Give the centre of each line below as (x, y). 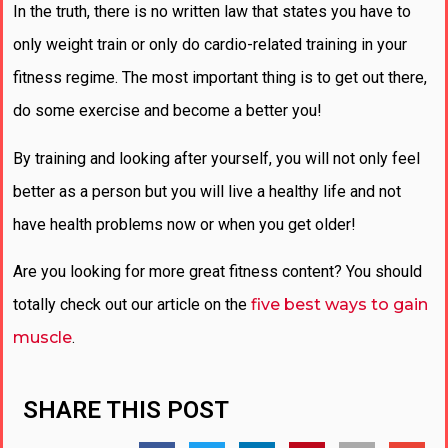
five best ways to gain (339, 304)
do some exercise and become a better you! (169, 111)
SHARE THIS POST (126, 410)
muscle (42, 337)
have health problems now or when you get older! (184, 224)
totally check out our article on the (132, 304)
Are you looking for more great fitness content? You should (217, 271)
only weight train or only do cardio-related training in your (210, 45)
